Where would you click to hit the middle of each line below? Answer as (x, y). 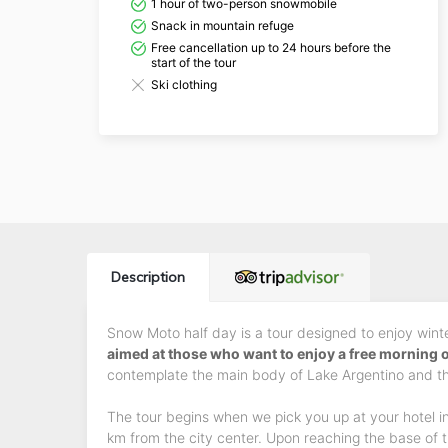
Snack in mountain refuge (222, 25)
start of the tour (193, 62)
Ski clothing (184, 84)
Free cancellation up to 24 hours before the (271, 47)
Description (147, 277)
